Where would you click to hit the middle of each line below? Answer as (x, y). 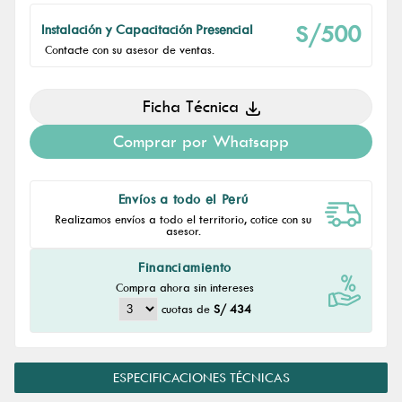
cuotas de (188, 309)
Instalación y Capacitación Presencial (147, 29)
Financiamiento (185, 267)
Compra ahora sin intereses (185, 287)
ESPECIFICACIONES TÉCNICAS (201, 377)
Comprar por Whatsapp (201, 141)
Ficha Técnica (190, 106)
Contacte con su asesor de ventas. (130, 49)
